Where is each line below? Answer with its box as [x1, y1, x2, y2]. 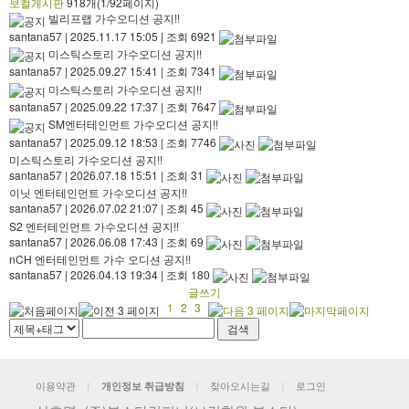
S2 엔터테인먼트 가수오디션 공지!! [9, 217, 179, 234]
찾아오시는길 [209, 377, 270, 393]
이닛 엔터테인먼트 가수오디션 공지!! [9, 184, 187, 201]
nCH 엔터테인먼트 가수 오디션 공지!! [9, 251, 191, 267]
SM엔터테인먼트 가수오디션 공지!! [48, 116, 218, 132]
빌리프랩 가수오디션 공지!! [48, 10, 180, 26]
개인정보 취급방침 [100, 378, 184, 393]
